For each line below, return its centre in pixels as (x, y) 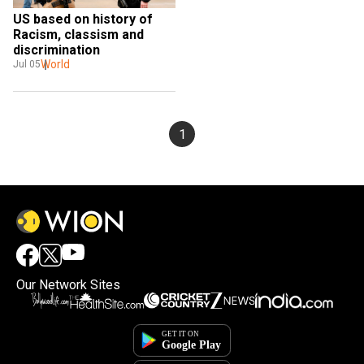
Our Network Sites (68, 285)
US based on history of (83, 19)
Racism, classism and (78, 35)
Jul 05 (27, 65)
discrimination (56, 50)
